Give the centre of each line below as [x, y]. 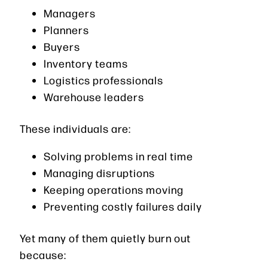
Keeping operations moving [114, 189]
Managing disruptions [99, 172]
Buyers [62, 46]
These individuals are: [75, 128]
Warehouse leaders [94, 96]
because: [43, 254]
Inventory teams [86, 63]
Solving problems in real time [118, 156]
